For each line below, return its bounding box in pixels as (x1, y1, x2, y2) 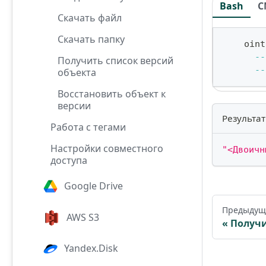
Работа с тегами (50, 120, 126, 134)
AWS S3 (66, 210, 100, 224)
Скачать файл (58, 11, 122, 24)
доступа (50, 153, 87, 167)
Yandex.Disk (64, 241, 119, 255)
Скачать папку (58, 32, 125, 46)
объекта (58, 65, 96, 79)
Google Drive (64, 179, 123, 193)
